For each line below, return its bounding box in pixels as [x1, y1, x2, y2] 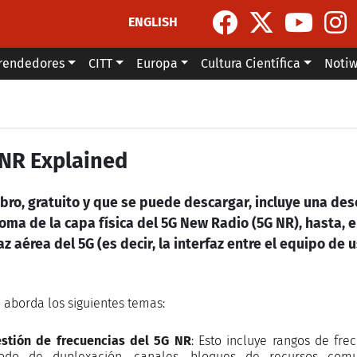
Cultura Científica [201, 56, 301, 71]
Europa [135, 56, 178, 71]
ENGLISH [128, 14, 178, 29]
